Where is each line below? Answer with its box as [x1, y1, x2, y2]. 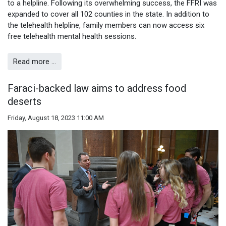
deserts [8, 95, 41, 107]
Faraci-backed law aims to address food [8, 82, 186, 94]
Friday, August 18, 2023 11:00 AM [8, 114, 104, 122]
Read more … [13, 57, 56, 67]
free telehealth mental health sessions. [8, 31, 136, 41]
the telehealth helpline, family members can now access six [8, 20, 204, 30]
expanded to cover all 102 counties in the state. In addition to [8, 9, 209, 19]
